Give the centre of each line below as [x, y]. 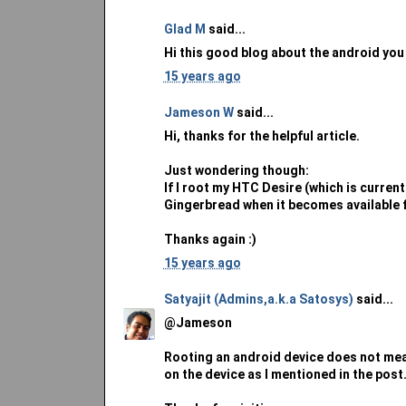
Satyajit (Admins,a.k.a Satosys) [258, 299]
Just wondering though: [236, 170]
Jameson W [198, 112]
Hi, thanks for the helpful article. [261, 135]
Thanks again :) [210, 239]
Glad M [184, 29]
